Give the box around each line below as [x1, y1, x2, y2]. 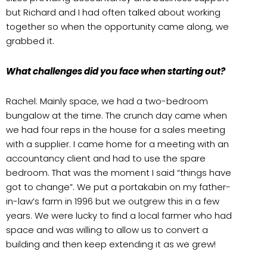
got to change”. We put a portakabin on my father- [6, 180, 231, 193]
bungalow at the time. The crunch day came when [6, 108, 227, 122]
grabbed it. [6, 35, 54, 48]
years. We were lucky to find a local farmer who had [6, 209, 232, 222]
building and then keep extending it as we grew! [6, 237, 216, 250]
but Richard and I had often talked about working [6, 6, 221, 19]
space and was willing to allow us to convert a [6, 223, 208, 236]
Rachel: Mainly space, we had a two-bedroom [6, 94, 208, 107]
